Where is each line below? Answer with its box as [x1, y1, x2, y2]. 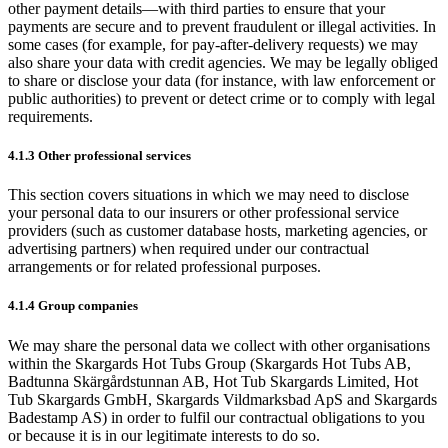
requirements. [8, 107, 93, 125]
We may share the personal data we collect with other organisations [8, 336, 430, 354]
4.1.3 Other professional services [8, 148, 191, 164]
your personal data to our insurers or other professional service [8, 204, 399, 222]
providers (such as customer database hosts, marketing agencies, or [8, 222, 427, 240]
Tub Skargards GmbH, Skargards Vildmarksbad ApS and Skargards [8, 390, 437, 408]
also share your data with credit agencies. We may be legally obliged [8, 53, 438, 71]
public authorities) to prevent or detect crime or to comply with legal [8, 89, 435, 107]
